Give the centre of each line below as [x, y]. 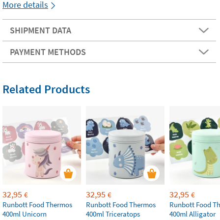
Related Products [46, 89]
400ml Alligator [192, 214]
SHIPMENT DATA [41, 30]
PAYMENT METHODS [48, 52]
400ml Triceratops [113, 214]
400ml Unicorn [25, 214]
